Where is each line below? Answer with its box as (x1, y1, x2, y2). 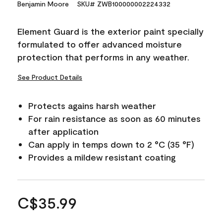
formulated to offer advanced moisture (17, 38, 182, 50)
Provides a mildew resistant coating (28, 151, 176, 163)
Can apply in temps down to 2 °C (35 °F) (28, 138, 194, 150)
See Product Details (17, 72, 82, 81)
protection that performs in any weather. (17, 51, 189, 62)
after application (28, 125, 99, 137)
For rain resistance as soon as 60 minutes (28, 112, 201, 124)
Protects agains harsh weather (28, 100, 156, 111)
